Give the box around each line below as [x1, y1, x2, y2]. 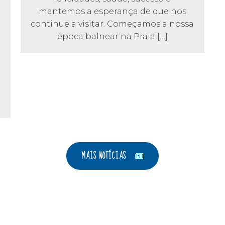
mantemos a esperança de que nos [38, 6, 186, 16]
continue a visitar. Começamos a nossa [31, 19, 194, 29]
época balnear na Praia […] [57, 31, 168, 41]
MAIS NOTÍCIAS [81, 149, 127, 163]
